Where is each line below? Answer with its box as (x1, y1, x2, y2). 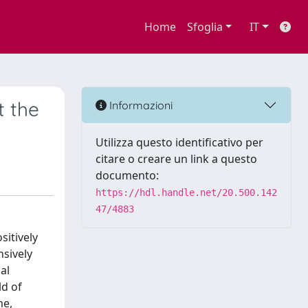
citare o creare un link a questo (96, 151, 257, 166)
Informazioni (107, 98, 173, 112)
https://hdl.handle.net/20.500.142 (96, 187, 277, 198)
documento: (96, 168, 159, 183)
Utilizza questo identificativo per (96, 135, 263, 150)
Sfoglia (186, 19, 223, 34)
